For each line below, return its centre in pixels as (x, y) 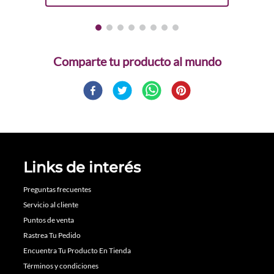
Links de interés (82, 168)
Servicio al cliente (51, 205)
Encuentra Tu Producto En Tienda (77, 251)
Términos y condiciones (61, 266)
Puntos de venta (49, 220)
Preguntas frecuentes (57, 190)
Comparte (80, 61)
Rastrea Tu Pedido (52, 235)
